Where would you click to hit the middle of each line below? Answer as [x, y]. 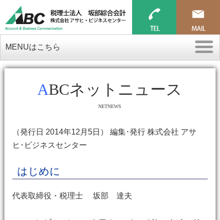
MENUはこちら [33, 47]
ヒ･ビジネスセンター [49, 145]
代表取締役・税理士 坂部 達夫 [72, 196]
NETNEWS [110, 106]
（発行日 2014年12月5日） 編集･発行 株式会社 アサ [104, 132]
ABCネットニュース [116, 89]
